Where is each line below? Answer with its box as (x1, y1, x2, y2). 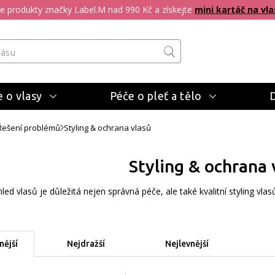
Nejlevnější (165, 239, 209, 249)
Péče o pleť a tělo (110, 90, 202, 102)
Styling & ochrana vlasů (64, 122, 151, 133)
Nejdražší (67, 239, 105, 249)
